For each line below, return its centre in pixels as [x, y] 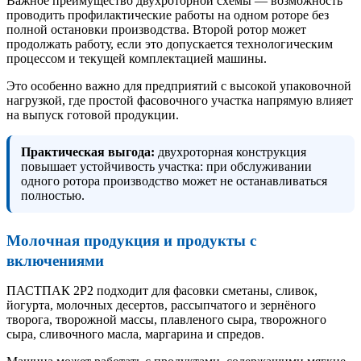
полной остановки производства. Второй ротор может [156, 30]
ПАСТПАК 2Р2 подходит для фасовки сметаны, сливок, [162, 291]
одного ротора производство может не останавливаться [174, 181]
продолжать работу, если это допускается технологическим [170, 44]
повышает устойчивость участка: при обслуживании [166, 167]
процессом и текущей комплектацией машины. [137, 59]
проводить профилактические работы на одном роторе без [168, 15]
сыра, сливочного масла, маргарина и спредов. [135, 334]
